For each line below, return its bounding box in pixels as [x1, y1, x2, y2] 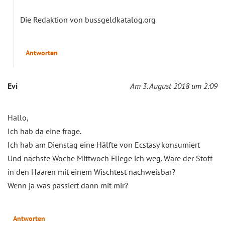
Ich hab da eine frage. [8, 126, 81, 136]
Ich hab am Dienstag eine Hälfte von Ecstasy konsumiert [8, 139, 200, 150]
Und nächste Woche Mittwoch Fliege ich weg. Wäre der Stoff [8, 153, 212, 163]
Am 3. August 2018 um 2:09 [130, 80, 217, 91]
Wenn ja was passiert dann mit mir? [8, 180, 128, 190]
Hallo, [8, 112, 29, 123]
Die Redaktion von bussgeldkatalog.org [20, 14, 156, 25]
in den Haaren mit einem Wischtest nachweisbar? [8, 166, 175, 177]
